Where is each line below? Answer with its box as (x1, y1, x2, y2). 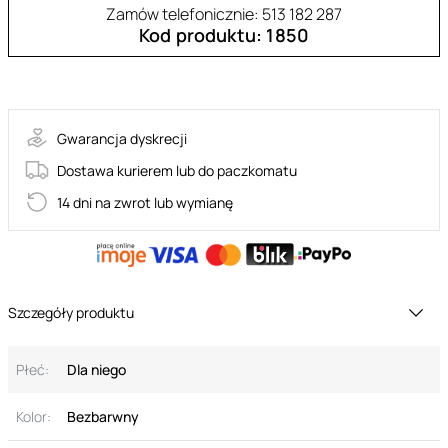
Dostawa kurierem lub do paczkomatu (57, 160, 297, 180)
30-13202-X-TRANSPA (8, 66, 168, 89)
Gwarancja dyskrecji (57, 128, 187, 148)
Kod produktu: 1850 (138, 23, 310, 48)
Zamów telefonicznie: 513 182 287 (106, 3, 342, 26)
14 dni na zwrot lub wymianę (57, 192, 233, 212)
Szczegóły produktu (8, 303, 134, 323)
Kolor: (16, 407, 51, 427)
